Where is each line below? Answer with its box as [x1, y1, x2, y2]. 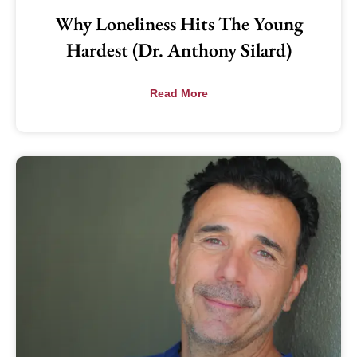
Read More [149, 87, 208, 100]
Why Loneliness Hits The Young [54, 11, 303, 37]
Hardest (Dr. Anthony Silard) [65, 37, 292, 63]
